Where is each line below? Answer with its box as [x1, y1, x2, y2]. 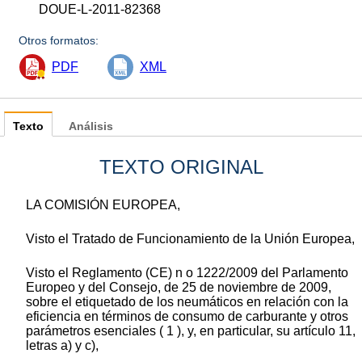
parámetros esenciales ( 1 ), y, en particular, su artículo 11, [26, 324, 356, 339]
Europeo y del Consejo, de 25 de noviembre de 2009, [26, 280, 331, 295]
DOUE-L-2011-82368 [39, 2, 162, 17]
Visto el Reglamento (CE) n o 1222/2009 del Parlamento [26, 266, 348, 280]
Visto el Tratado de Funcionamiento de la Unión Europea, [26, 232, 355, 246]
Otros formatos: [19, 34, 99, 48]
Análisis [69, 120, 113, 133]
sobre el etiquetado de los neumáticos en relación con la [26, 295, 348, 309]
